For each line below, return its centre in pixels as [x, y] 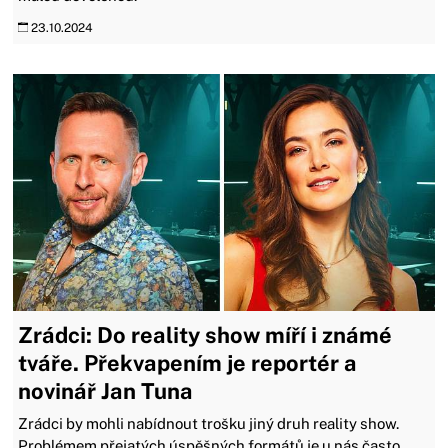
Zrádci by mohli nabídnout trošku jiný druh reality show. [209, 424]
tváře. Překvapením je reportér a [188, 363]
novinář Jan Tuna [106, 391]
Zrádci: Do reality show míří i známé [205, 335]
